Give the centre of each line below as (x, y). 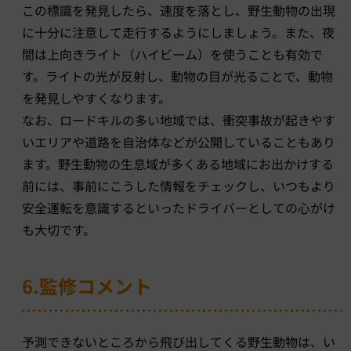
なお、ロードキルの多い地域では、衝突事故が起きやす (179, 119)
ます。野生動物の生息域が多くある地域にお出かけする (178, 163)
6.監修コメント (87, 285)
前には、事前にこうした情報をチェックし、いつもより (179, 185)
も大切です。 (59, 229)
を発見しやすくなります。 (96, 98)
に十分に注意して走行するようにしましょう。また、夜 (178, 32)
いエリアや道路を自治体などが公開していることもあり (179, 141)
